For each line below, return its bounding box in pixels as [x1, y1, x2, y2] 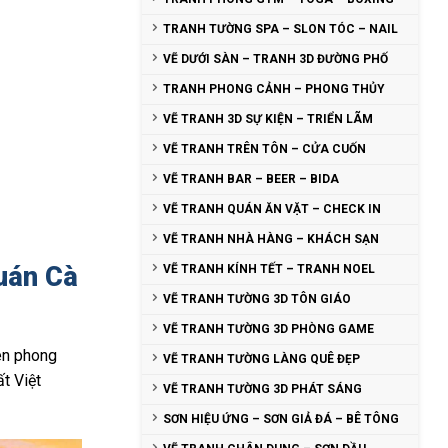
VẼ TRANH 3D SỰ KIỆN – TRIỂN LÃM [163, 112, 373, 126]
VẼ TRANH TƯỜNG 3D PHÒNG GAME [163, 322, 374, 336]
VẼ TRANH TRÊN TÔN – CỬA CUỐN [163, 142, 366, 156]
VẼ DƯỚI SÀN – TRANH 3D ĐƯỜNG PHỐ [163, 52, 388, 66]
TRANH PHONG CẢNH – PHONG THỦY [163, 82, 385, 96]
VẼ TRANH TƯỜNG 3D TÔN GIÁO [163, 292, 351, 306]
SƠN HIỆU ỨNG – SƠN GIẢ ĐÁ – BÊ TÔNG [163, 412, 399, 426]
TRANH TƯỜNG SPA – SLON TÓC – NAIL [163, 22, 398, 36]
